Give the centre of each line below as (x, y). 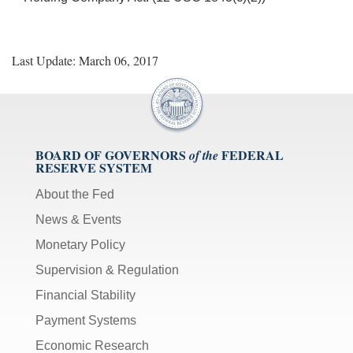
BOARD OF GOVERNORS (111, 154)
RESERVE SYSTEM (94, 167)
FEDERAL (253, 154)
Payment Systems (86, 320)
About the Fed (75, 194)
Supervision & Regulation (107, 269)
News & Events (78, 219)
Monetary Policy (80, 244)
